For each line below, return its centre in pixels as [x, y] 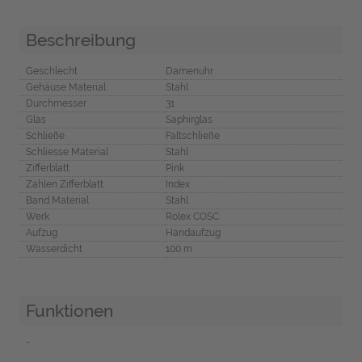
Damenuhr [189, 72]
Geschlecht [51, 72]
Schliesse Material [67, 152]
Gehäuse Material [65, 88]
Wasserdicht [54, 249]
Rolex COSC [192, 217]
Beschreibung [80, 40]
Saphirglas [189, 120]
